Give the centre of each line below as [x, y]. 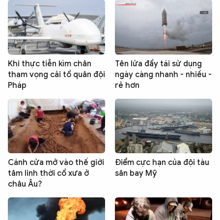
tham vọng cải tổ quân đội [56, 74]
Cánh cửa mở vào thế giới [56, 163]
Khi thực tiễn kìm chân [50, 64]
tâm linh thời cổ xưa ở [48, 174]
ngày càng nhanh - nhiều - [163, 74]
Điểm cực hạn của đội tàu [162, 163]
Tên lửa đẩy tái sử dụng [158, 64]
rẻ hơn [127, 85]
